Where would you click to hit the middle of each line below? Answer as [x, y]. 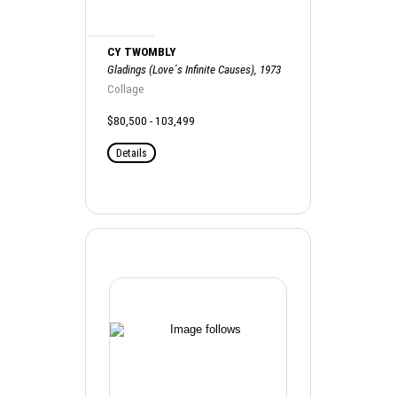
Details [132, 152]
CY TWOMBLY [142, 51]
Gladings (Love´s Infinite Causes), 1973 [195, 69]
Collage [126, 89]
